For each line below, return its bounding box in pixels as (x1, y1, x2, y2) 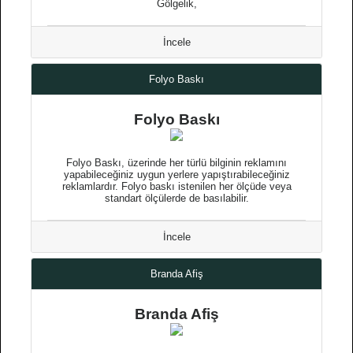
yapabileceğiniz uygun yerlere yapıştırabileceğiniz (63, 169, 290, 180)
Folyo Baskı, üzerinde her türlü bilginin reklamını (66, 157, 287, 169)
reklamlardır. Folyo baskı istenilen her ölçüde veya (61, 180, 292, 192)
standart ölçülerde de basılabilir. (104, 192, 249, 204)
